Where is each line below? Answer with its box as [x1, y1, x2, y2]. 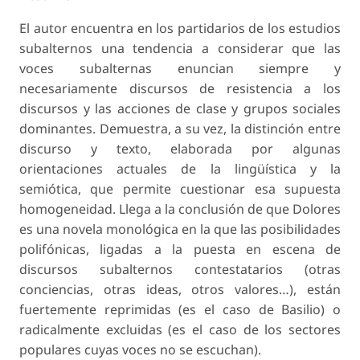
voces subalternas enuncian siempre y [19, 59, 341, 78]
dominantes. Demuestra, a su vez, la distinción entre [19, 120, 341, 138]
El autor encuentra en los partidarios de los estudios [19, 19, 341, 38]
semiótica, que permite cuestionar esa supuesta [19, 180, 341, 198]
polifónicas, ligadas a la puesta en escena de [19, 240, 341, 259]
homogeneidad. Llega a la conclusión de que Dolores [19, 200, 341, 219]
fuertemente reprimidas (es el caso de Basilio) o [19, 301, 341, 319]
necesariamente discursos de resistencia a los [19, 80, 341, 98]
